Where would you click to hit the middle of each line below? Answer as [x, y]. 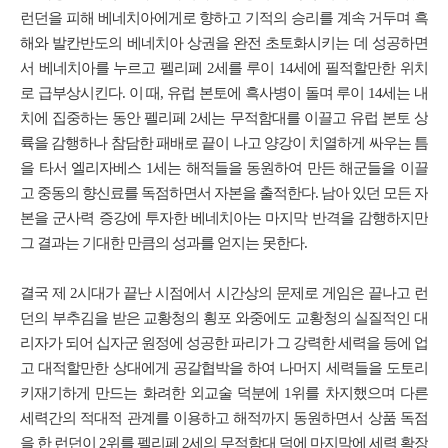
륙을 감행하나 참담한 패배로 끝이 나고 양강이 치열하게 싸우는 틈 [224, 143]
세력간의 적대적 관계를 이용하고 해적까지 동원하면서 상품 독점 [224, 418]
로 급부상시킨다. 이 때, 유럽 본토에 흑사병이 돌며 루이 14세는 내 [224, 93]
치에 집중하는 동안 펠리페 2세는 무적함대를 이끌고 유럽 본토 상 [224, 118]
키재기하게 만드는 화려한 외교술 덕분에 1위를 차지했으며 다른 [224, 393]
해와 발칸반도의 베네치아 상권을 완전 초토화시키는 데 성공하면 [224, 43]
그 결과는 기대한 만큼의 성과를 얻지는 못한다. [163, 243]
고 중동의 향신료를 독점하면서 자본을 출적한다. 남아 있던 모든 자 [224, 193]
